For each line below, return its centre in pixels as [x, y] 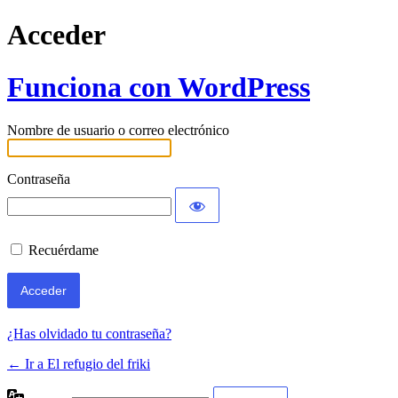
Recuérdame [64, 251]
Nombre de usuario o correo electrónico [118, 131]
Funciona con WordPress [159, 87]
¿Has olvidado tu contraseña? [89, 334]
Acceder [56, 35]
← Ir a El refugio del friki [79, 364]
